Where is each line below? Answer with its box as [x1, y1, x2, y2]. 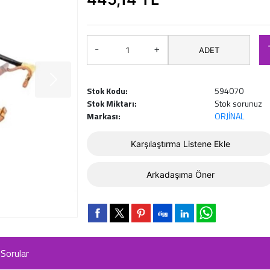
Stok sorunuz [214, 97, 262, 110]
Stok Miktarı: [87, 97, 137, 110]
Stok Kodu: [87, 84, 128, 97]
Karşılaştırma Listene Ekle [130, 139, 230, 149]
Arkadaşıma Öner [146, 169, 215, 180]
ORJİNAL [214, 110, 244, 122]
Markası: [87, 110, 121, 122]
